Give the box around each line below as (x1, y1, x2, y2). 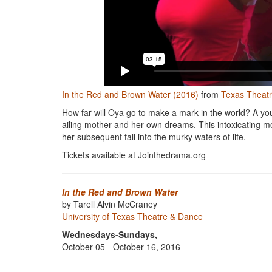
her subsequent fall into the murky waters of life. (62, 131, 246, 143)
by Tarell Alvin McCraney (62, 198, 157, 210)
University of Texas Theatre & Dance (62, 210, 203, 222)
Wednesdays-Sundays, (62, 228, 157, 240)
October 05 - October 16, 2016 (62, 240, 180, 253)
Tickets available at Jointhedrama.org (62, 149, 206, 161)
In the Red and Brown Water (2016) (62, 88, 199, 100)
